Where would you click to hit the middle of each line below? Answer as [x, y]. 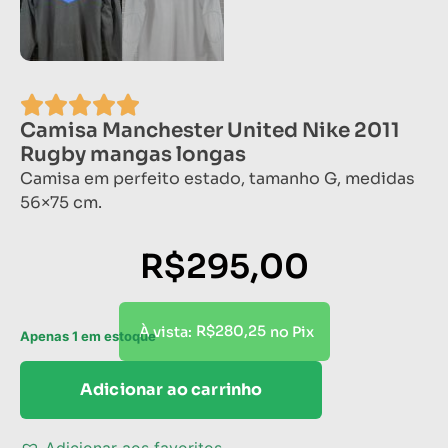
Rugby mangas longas [133, 155]
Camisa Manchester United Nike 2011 [210, 131]
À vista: [165, 331]
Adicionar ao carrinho [171, 389]
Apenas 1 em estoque [88, 336]
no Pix [291, 331]
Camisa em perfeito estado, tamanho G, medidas [217, 179]
